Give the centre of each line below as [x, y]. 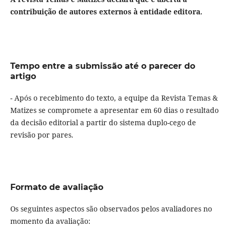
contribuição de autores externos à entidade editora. [106, 12]
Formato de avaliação [56, 187]
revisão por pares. [42, 135]
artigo [23, 76]
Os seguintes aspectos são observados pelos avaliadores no [111, 209]
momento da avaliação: [50, 221]
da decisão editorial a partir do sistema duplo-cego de [103, 123]
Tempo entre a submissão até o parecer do [102, 66]
